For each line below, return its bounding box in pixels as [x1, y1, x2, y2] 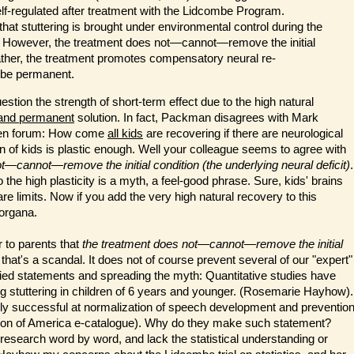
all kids [107, 126, 143, 140]
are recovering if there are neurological [143, 126, 343, 140]
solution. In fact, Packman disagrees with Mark [74, 111, 318, 124]
